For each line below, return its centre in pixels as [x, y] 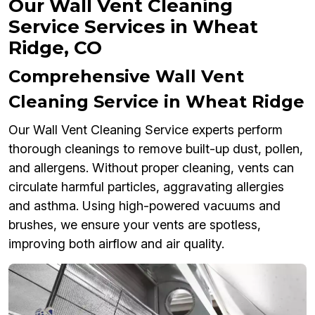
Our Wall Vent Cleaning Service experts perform [146, 129]
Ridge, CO [55, 47]
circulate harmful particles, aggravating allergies [146, 186]
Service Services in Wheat [133, 26]
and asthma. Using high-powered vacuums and [144, 205]
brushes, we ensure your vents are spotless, [135, 224]
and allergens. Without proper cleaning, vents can [151, 167]
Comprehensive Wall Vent [126, 76]
